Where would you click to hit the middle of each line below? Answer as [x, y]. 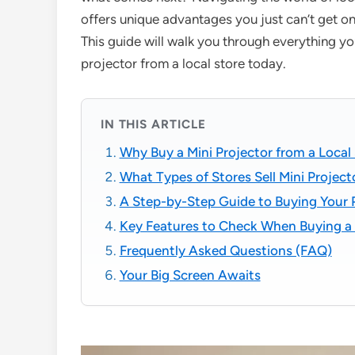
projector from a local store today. [183, 63]
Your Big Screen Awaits [190, 275]
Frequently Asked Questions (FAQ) [225, 251]
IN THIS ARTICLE [153, 124]
